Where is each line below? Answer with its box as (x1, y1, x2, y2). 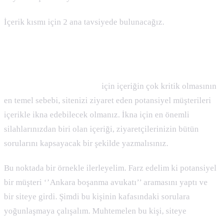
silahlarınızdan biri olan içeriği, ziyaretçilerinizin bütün (4, 124, 199, 134)
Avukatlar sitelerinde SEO (4, 81, 100, 91)
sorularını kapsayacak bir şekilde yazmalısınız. (4, 138, 170, 148)
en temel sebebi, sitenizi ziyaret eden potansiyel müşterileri (4, 95, 211, 105)
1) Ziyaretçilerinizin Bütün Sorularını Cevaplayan (4, 42, 186, 52)
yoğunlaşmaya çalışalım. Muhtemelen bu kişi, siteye (4, 206, 186, 216)
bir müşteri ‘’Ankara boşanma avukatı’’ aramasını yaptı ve (4, 177, 208, 187)
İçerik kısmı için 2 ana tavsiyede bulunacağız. (4, 17, 166, 27)
